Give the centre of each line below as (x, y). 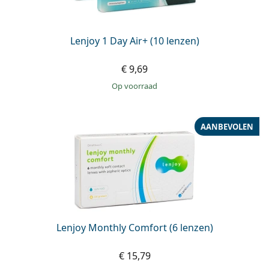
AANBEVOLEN (227, 126)
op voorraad (138, 86)
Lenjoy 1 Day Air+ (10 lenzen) (134, 41)
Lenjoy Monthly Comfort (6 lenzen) (134, 228)
